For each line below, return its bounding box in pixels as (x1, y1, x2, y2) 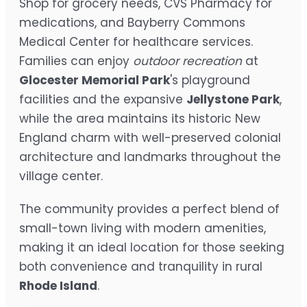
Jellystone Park (186, 90, 280, 108)
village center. (19, 167, 103, 184)
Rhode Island (19, 277, 97, 294)
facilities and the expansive (19, 90, 186, 108)
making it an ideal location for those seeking (19, 238, 284, 256)
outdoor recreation (133, 52, 242, 69)
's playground (170, 71, 250, 88)
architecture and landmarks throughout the (19, 148, 281, 165)
